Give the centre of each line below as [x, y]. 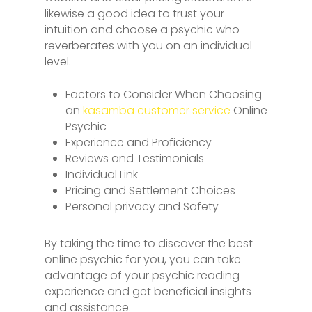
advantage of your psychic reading [142, 275]
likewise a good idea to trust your [134, 14]
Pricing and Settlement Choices [150, 190]
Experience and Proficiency [139, 142]
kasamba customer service [157, 110]
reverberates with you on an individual [148, 46]
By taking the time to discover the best [149, 243]
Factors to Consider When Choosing [164, 94]
